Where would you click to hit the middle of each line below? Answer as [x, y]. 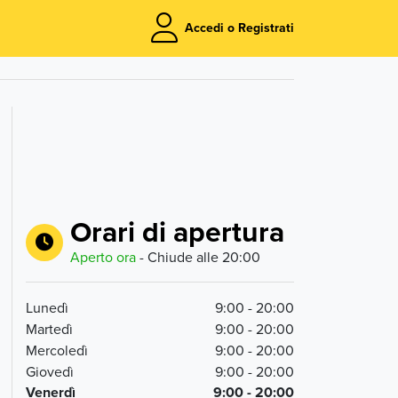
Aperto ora [103, 257]
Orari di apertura [177, 231]
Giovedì [49, 371]
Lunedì [47, 307]
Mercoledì [56, 350]
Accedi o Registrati [239, 27]
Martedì [49, 329]
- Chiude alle [177, 257]
